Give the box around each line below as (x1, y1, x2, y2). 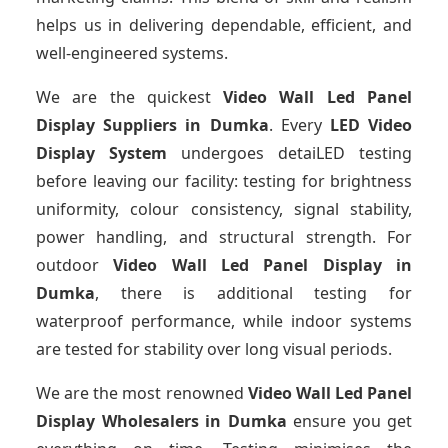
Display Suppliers (36, 114, 178, 137)
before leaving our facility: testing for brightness (36, 170, 412, 193)
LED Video (329, 114, 413, 137)
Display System (36, 142, 167, 165)
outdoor (36, 254, 114, 277)
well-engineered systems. (36, 42, 228, 65)
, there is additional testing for (95, 282, 412, 305)
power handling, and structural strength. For (36, 226, 412, 249)
